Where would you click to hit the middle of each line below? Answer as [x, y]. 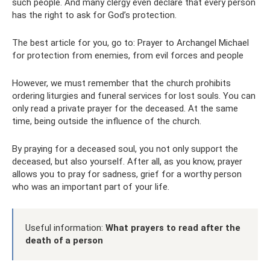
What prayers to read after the [173, 228]
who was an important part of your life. [91, 187]
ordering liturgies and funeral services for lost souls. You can [134, 96]
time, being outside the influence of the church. [107, 121]
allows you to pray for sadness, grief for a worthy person [127, 174]
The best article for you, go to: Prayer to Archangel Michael [130, 43]
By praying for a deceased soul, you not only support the [125, 149]
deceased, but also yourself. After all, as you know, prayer [127, 162]
